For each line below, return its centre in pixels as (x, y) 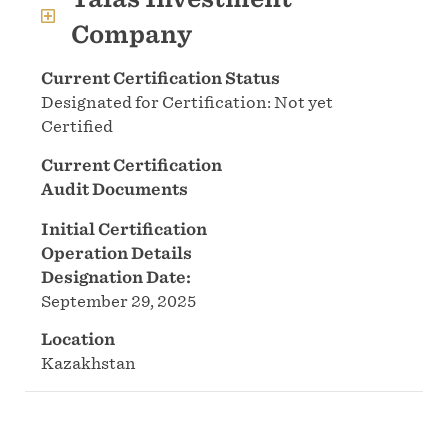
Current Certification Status (160, 78)
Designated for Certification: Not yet (187, 102)
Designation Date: (116, 276)
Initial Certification (124, 228)
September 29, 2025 (118, 300)
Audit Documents (114, 188)
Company (131, 34)
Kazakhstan (88, 363)
